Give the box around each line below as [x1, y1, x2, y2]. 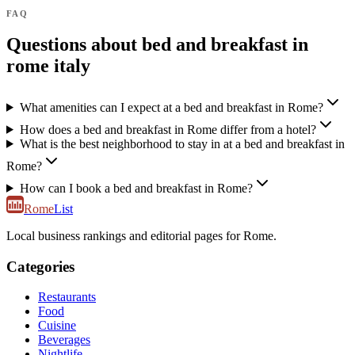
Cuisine [38, 319, 76, 333]
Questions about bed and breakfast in [6, 33, 308, 55]
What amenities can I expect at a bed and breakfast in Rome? [19, 100, 323, 114]
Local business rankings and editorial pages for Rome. [6, 228, 277, 242]
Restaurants [38, 290, 96, 304]
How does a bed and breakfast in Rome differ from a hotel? [19, 122, 316, 136]
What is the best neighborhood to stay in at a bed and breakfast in [19, 136, 345, 151]
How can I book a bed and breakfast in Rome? [19, 181, 253, 195]
